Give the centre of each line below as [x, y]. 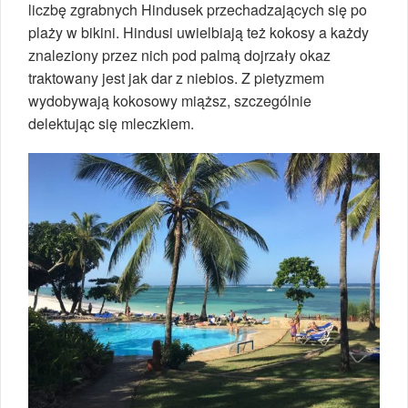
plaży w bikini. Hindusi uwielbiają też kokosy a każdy [199, 32]
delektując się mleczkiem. [111, 123]
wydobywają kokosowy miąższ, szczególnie [170, 100]
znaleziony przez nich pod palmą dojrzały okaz [179, 55]
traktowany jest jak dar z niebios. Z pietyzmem [176, 77]
